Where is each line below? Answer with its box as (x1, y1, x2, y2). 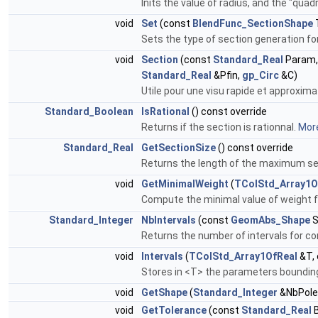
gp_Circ (242, 70, 279, 82)
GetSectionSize (141, 142, 216, 154)
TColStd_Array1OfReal (189, 251, 297, 263)
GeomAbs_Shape (231, 214, 310, 226)
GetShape (141, 287, 187, 299)
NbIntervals (141, 214, 196, 226)
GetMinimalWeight (141, 178, 229, 190)
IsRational (141, 106, 190, 118)
